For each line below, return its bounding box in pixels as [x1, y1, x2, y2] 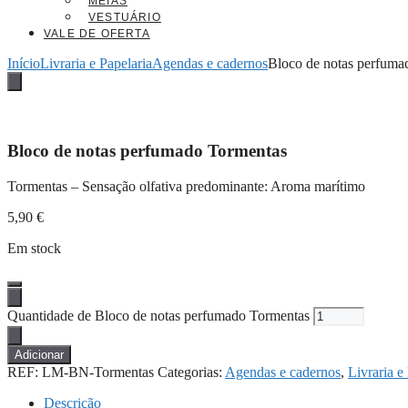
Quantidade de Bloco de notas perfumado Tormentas [7, 307, 310, 323]
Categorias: [158, 363, 225, 380]
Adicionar [15, 347, 64, 362]
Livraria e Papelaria [40, 56, 152, 72]
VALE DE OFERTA [44, 27, 150, 41]
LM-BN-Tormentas [42, 363, 154, 380]
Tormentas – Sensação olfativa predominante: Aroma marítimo [7, 178, 365, 194]
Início [7, 56, 40, 72]
